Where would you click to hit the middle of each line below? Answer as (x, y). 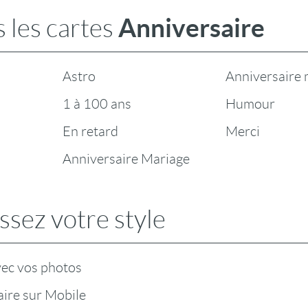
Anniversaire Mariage (126, 159)
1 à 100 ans (97, 104)
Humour (250, 104)
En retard (90, 131)
